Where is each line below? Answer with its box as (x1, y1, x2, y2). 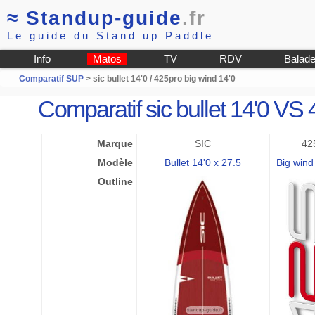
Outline (97, 176, 133, 187)
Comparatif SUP (18, 74, 86, 84)
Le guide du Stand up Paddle (7, 30, 214, 41)
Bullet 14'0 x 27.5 (165, 157, 242, 168)
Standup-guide (26, 7, 182, 29)
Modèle (97, 157, 133, 168)
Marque (96, 138, 133, 149)
